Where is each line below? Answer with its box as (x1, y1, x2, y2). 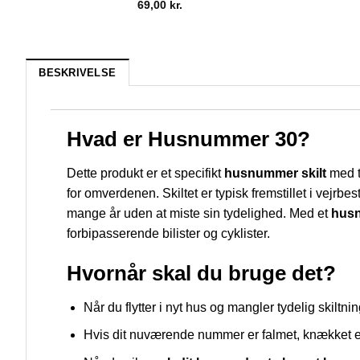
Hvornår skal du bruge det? (67, 261, 336, 284)
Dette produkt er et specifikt (67, 166, 224, 181)
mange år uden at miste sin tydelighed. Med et (67, 207, 331, 221)
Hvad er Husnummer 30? (67, 128, 310, 151)
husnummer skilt (224, 166, 326, 181)
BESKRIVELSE (39, 67, 117, 80)
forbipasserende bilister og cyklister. (67, 227, 270, 241)
